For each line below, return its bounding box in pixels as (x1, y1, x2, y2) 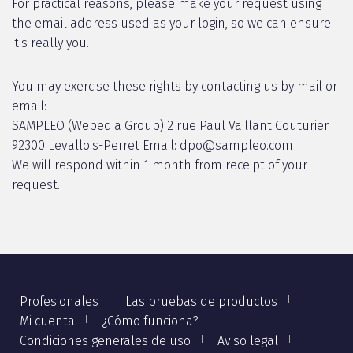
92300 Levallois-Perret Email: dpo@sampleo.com (12, 138, 293, 153)
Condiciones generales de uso (20, 333, 191, 349)
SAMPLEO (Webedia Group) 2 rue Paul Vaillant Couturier (12, 118, 329, 133)
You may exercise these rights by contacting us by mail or (12, 79, 337, 94)
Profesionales (20, 294, 98, 310)
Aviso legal (217, 333, 278, 349)
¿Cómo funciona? (102, 314, 199, 329)
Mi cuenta (20, 314, 75, 329)
